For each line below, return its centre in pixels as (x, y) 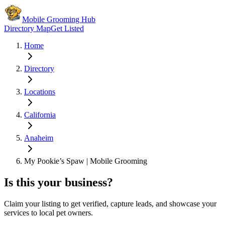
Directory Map (27, 28)
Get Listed (67, 28)
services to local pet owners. (48, 212)
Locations (40, 92)
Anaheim (39, 138)
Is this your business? (59, 182)
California (40, 115)
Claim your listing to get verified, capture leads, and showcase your (110, 203)
